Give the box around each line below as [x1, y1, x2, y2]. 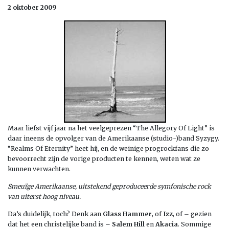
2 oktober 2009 [8, 3, 56, 11]
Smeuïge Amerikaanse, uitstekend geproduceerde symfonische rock [8, 182, 211, 190]
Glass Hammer [103, 210, 152, 218]
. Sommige [178, 220, 211, 228]
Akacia [155, 220, 178, 228]
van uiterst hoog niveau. [8, 192, 81, 200]
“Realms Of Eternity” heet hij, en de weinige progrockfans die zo [8, 144, 209, 152]
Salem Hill [112, 220, 146, 228]
